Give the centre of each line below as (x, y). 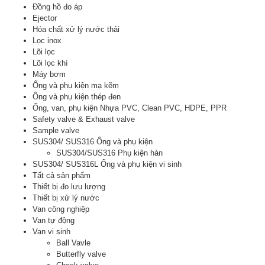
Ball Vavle (73, 243)
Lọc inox (47, 40)
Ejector (45, 18)
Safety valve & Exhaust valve (84, 119)
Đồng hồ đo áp (57, 7)
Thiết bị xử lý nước (66, 198)
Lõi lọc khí (50, 63)
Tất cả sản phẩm (62, 175)
